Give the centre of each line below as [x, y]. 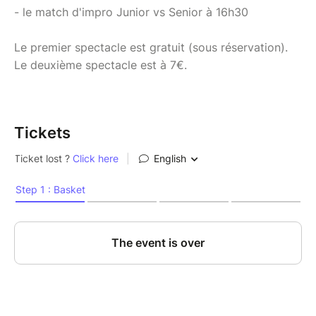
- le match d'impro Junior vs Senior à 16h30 [131, 12]
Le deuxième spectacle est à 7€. [101, 65]
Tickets [42, 133]
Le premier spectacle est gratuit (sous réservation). [151, 48]
